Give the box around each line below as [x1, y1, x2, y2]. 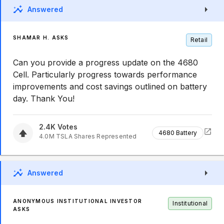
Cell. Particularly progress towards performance [13, 69, 197, 79]
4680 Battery [158, 129, 197, 136]
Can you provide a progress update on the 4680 [13, 57, 198, 67]
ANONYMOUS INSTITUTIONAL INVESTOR [13, 198, 142, 204]
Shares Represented [72, 132, 137, 140]
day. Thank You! [13, 93, 74, 103]
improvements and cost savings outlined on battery [13, 81, 207, 91]
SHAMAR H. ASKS [13, 34, 69, 40]
